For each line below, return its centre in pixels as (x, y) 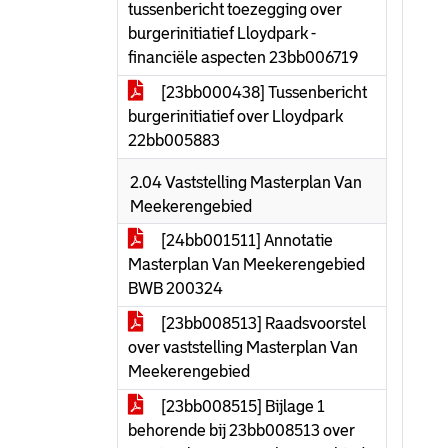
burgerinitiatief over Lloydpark (235, 116)
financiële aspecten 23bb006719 (243, 57)
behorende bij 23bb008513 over (241, 430)
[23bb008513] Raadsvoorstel (262, 323)
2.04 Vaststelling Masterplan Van (246, 182)
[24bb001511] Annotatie (245, 240)
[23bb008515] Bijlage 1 (241, 406)
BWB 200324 (175, 288)
